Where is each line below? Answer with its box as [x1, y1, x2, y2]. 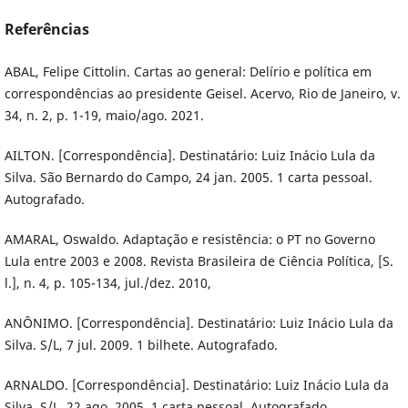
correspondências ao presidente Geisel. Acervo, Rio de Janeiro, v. [4, 85, 401, 103]
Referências [4, 19, 89, 40]
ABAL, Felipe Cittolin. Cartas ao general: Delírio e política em [4, 63, 372, 81]
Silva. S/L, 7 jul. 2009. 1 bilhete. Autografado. [4, 336, 278, 354]
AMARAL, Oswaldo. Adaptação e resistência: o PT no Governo [4, 230, 375, 249]
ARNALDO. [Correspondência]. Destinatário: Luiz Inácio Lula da [4, 376, 389, 394]
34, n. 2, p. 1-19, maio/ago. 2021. [4, 107, 204, 125]
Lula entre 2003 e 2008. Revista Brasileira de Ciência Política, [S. [4, 252, 393, 270]
